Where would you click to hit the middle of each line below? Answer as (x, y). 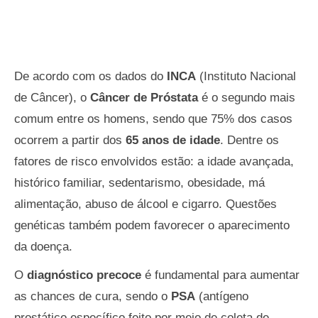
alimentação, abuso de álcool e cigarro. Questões (146, 204)
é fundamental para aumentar (220, 275)
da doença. (43, 246)
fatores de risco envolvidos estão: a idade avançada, (154, 161)
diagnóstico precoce (84, 275)
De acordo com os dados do (91, 76)
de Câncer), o (52, 97)
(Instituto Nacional (246, 76)
